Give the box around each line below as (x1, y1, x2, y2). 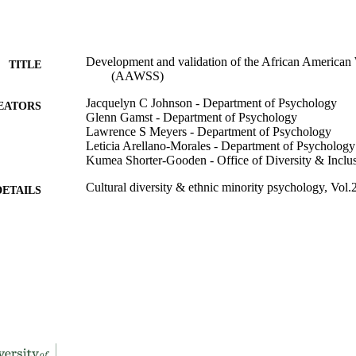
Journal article (86, 307, 156, 321)
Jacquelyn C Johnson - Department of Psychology (86, 95, 337, 110)
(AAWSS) (111, 68, 164, 83)
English (86, 275, 124, 289)
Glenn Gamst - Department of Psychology (86, 110, 297, 124)
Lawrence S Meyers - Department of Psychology (86, 124, 331, 138)
